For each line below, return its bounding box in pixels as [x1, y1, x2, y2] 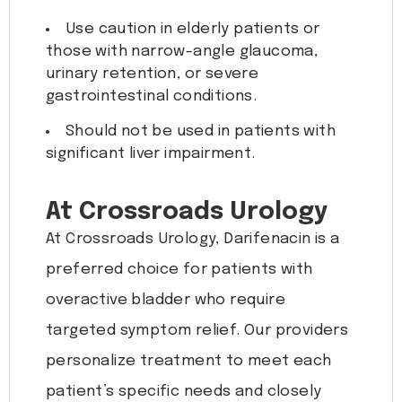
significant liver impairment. [46, 146, 256, 162]
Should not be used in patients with [66, 124, 336, 140]
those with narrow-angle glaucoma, [46, 44, 319, 60]
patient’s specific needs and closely [46, 384, 322, 400]
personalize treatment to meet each [46, 354, 332, 370]
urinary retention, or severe [46, 66, 259, 83]
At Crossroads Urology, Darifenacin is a [46, 232, 340, 248]
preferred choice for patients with [46, 262, 313, 278]
